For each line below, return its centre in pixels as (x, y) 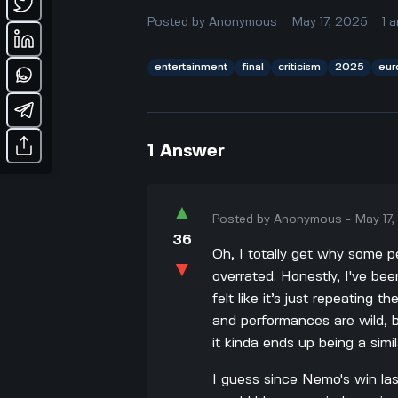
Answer (193, 151)
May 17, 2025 (330, 22)
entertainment (191, 67)
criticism (300, 67)
